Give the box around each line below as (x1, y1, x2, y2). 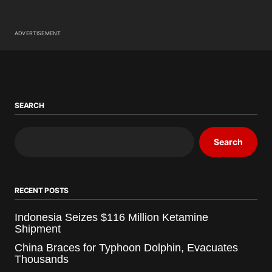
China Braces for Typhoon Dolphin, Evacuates (15, 241, 238, 254)
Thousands (15, 253, 69, 265)
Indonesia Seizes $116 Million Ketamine (15, 211, 208, 223)
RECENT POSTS (15, 185, 69, 195)
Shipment (15, 222, 61, 235)
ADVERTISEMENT (15, 29, 61, 36)
